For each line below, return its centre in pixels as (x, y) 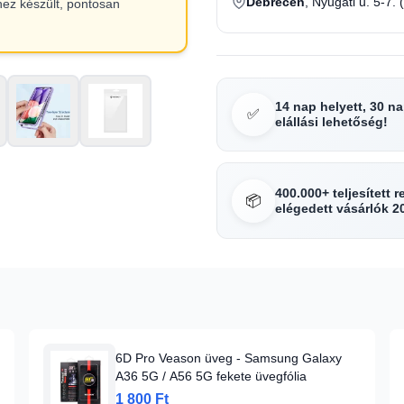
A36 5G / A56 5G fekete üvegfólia (211, 376)
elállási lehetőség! (331, 122)
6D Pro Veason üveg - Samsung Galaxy (229, 358)
